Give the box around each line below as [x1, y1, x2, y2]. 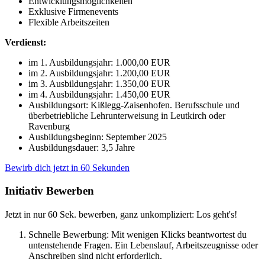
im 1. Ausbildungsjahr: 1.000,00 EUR [28, 57, 170, 68]
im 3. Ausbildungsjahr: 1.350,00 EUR [28, 79, 170, 89]
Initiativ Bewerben [5, 184, 94, 197]
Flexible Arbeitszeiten [28, 17, 109, 28]
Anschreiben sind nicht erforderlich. [28, 250, 162, 261]
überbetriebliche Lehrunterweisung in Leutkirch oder [28, 111, 225, 121]
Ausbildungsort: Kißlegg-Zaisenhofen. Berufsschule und [28, 100, 240, 111]
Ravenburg [28, 121, 70, 132]
